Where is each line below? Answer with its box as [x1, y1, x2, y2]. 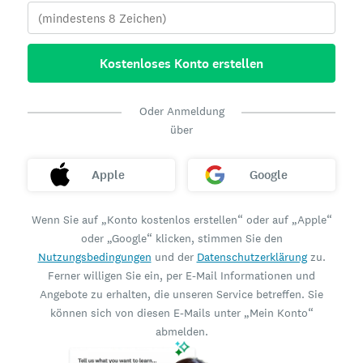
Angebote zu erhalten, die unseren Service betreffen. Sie [40, 287, 323, 301]
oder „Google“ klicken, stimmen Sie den [80, 231, 283, 246]
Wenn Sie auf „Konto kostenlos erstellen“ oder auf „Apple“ [31, 212, 332, 227]
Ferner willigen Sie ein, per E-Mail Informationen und [48, 268, 315, 283]
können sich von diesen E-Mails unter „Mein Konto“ [49, 305, 314, 320]
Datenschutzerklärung [196, 250, 307, 264]
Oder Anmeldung [139, 104, 224, 118]
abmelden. [155, 324, 208, 339]
